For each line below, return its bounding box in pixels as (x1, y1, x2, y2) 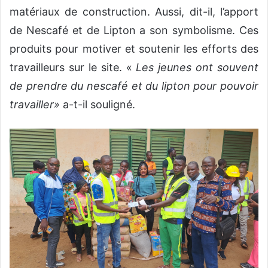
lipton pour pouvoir (161, 79, 258, 92)
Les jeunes (136, 60, 196, 74)
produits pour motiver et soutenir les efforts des (10, 42, 258, 55)
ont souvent (196, 60, 258, 74)
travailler (10, 98, 54, 111)
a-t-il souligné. (60, 98, 135, 111)
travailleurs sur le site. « (10, 60, 136, 74)
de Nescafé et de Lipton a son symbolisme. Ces (10, 23, 258, 36)
